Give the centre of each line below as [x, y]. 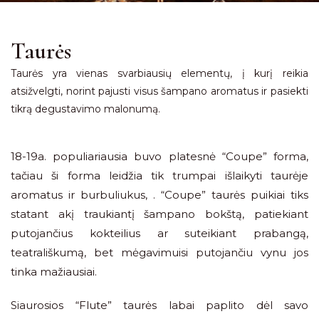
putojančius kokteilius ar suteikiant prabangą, [159, 233]
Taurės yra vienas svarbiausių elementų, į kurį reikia [159, 73]
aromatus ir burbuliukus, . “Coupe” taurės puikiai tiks [159, 195]
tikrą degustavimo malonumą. [85, 109]
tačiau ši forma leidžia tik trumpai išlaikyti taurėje [159, 176]
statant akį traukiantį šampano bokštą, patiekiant [159, 214]
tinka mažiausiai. [54, 272]
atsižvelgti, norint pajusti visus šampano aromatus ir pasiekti [159, 91]
